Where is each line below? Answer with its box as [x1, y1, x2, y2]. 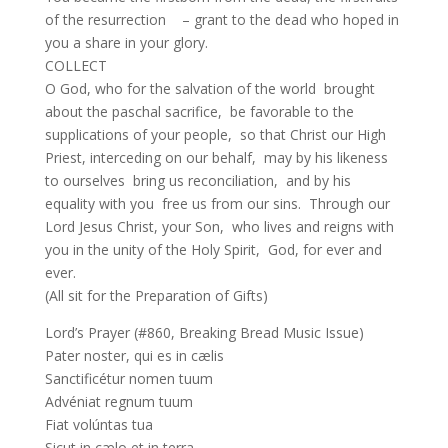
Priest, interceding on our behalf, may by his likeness [44, 148, 388, 167]
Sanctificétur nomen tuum [44, 369, 213, 388]
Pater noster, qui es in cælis [44, 346, 224, 365]
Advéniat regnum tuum [44, 392, 193, 411]
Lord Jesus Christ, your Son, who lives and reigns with [44, 217, 394, 236]
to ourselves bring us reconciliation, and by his [44, 171, 351, 190]
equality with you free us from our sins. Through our [44, 194, 390, 213]
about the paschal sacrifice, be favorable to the [44, 102, 354, 121]
